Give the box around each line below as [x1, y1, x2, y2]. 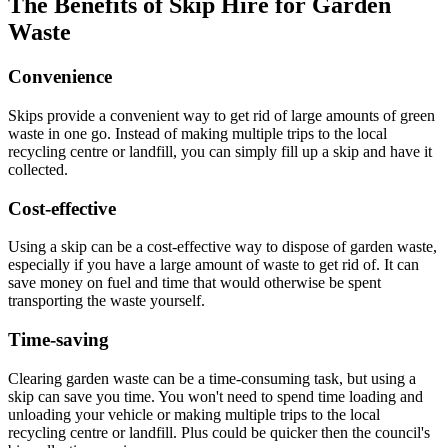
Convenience [8, 66, 112, 88]
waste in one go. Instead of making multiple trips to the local [8, 124, 387, 142]
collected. [8, 160, 68, 178]
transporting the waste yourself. [8, 292, 209, 310]
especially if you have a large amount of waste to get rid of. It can [8, 256, 419, 274]
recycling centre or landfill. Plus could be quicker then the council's [8, 423, 430, 441]
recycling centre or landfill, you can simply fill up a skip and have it [8, 142, 432, 160]
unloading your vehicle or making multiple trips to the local [8, 405, 380, 423]
